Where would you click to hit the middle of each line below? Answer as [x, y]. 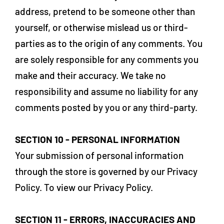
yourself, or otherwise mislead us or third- [101, 27]
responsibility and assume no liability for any [106, 91]
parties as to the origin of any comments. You [109, 43]
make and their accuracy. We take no [90, 75]
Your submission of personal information [99, 155]
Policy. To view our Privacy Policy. [84, 187]
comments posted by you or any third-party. [106, 107]
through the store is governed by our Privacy [106, 171]
